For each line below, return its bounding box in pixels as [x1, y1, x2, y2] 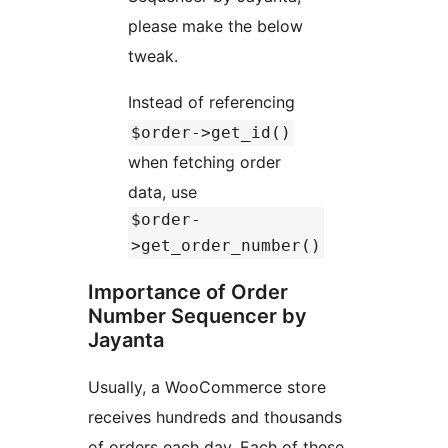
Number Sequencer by [88, 304, 307, 329]
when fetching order [128, 152, 281, 173]
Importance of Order [88, 280, 288, 305]
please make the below [128, 16, 303, 37]
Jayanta [88, 328, 164, 353]
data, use [128, 182, 202, 203]
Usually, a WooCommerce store [88, 377, 326, 398]
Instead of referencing [128, 92, 300, 113]
